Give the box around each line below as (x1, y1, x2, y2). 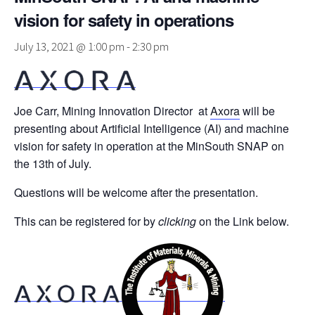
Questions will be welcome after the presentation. (14, 184, 258, 201)
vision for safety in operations (14, 8, 233, 32)
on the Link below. (196, 213, 289, 230)
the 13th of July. (14, 155, 91, 172)
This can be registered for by (14, 213, 158, 230)
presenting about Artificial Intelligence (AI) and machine (14, 120, 289, 137)
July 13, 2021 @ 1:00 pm (14, 39, 124, 54)
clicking (158, 213, 196, 230)
